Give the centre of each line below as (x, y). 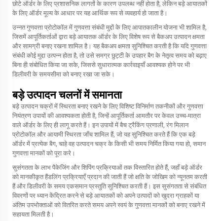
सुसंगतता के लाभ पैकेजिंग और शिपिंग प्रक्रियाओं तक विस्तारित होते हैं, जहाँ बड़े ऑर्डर (107, 167)
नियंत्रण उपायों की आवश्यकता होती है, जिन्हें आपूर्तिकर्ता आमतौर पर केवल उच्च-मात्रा (107, 116)
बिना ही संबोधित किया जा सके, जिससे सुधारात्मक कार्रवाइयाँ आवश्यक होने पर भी (101, 65)
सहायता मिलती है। (33, 214)
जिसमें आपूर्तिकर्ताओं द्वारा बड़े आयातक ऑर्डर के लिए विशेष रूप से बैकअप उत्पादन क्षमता (109, 37)
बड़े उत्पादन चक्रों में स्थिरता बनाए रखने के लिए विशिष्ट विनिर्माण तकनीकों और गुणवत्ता (108, 106)
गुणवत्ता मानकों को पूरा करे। (44, 153)
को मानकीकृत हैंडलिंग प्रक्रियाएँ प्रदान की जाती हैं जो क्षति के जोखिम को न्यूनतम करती (110, 177)
